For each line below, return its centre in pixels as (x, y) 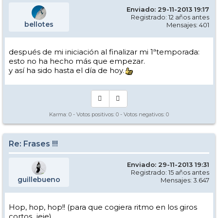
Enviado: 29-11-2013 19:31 (168, 165)
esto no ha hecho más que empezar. (77, 61)
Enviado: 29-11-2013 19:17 (168, 9)
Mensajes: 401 (188, 25)
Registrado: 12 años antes (170, 17)
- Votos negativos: (142, 115)
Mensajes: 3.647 (185, 180)
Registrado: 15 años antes (170, 173)
